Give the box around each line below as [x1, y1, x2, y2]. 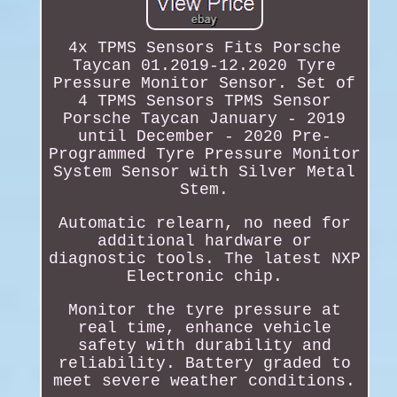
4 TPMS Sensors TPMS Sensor [77, 92, 331, 111]
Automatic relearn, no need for [58, 214, 351, 233]
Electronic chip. [126, 268, 283, 286]
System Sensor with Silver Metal [53, 163, 356, 182]
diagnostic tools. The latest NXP [48, 250, 361, 269]
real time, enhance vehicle [77, 319, 331, 338]
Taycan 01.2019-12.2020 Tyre [73, 57, 337, 75]
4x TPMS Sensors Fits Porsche [67, 39, 341, 58]
